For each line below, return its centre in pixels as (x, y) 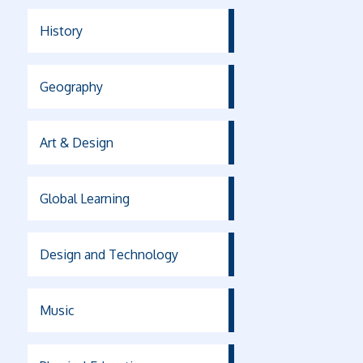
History (61, 31)
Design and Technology (109, 254)
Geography (71, 87)
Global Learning (84, 199)
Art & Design (76, 143)
